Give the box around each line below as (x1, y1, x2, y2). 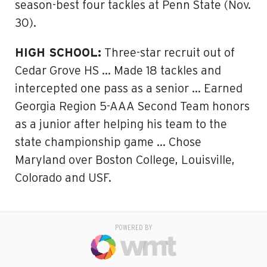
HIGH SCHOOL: (15, 47, 101, 59)
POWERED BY (115, 224, 152, 232)
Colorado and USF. (15, 172, 111, 184)
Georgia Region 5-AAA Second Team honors (15, 101, 250, 113)
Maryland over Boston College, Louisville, (15, 154, 235, 166)
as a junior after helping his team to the (15, 119, 227, 131)
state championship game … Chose (15, 136, 201, 148)
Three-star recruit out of (101, 47, 235, 59)
